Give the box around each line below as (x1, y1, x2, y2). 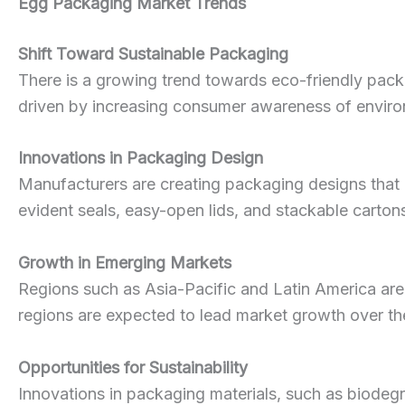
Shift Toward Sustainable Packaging (18, 43, 288, 63)
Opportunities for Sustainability (18, 357, 248, 377)
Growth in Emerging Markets (18, 253, 231, 273)
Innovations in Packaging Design (18, 148, 263, 168)
